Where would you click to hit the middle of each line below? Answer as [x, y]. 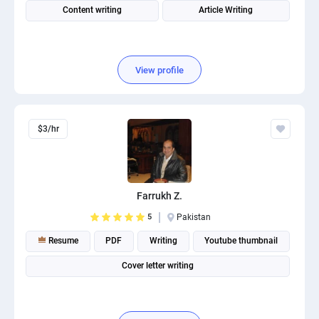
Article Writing [226, 10]
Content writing [92, 10]
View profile [159, 70]
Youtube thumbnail [241, 241]
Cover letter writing [158, 266]
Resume [62, 241]
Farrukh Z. [159, 196]
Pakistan [194, 217]
